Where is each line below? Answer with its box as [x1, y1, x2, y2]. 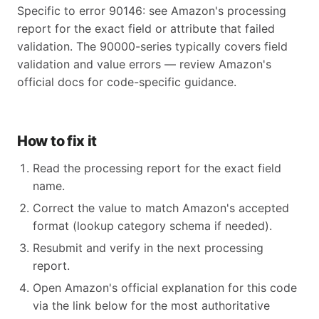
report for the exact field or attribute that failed [17, 21, 275, 36]
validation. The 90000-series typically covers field [17, 39, 288, 53]
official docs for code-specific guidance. [17, 75, 236, 89]
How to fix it [17, 132, 98, 150]
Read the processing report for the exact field [33, 161, 281, 175]
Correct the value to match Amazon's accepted [33, 201, 289, 215]
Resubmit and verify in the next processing [33, 241, 263, 255]
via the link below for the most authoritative [33, 298, 270, 313]
